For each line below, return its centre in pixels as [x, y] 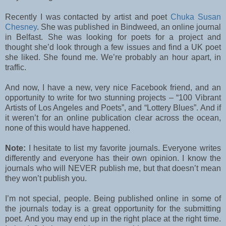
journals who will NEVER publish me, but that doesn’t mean [113, 168]
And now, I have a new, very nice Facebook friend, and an [113, 88]
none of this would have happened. [68, 128]
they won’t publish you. [46, 179]
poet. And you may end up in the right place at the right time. [113, 219]
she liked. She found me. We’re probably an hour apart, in [113, 58]
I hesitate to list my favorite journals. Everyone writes [123, 148]
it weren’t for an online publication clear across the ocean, [113, 118]
